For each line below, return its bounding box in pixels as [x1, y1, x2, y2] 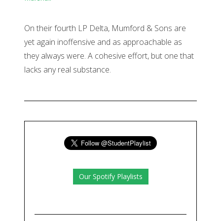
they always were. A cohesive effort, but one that [24, 50, 194, 62]
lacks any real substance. [24, 64, 111, 75]
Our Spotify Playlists [78, 172, 143, 182]
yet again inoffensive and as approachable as [24, 37, 182, 48]
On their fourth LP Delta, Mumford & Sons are [24, 23, 186, 34]
